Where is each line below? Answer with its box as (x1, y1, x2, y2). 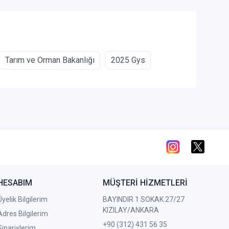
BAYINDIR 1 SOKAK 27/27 (103, 195, 185, 204)
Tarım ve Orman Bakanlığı (5, 55, 95, 65)
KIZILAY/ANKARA (103, 206, 159, 215)
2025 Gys (111, 55, 145, 65)
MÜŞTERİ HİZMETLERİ (103, 178, 188, 188)
